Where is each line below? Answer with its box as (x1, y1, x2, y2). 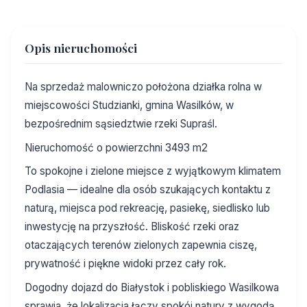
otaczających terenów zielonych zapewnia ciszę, (25, 238, 257, 252)
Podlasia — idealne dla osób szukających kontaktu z (25, 183, 271, 197)
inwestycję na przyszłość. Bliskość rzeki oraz (25, 220, 239, 234)
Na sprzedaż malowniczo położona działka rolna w (25, 80, 262, 94)
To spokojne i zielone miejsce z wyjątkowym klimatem (25, 164, 281, 178)
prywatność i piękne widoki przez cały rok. (25, 257, 226, 271)
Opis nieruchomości (25, 40, 137, 56)
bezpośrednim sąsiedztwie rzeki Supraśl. (25, 117, 217, 131)
